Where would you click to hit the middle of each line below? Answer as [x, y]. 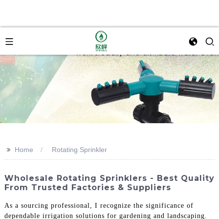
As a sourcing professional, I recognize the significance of [99, 205]
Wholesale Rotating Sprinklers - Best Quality [109, 178]
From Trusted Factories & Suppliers [88, 187]
